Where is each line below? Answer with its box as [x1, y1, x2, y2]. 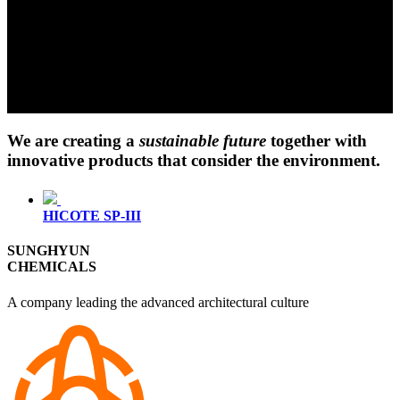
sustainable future [139, 130, 266, 150]
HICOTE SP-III [43, 208, 141, 224]
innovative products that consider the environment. [7, 150, 380, 170]
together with [266, 130, 367, 150]
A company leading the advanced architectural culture [7, 294, 309, 310]
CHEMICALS [7, 259, 96, 275]
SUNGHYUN [7, 243, 90, 259]
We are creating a [7, 130, 139, 150]
